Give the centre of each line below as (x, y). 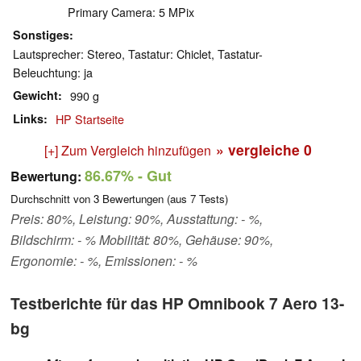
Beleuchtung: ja (53, 73)
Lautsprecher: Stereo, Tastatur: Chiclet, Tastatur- (138, 54)
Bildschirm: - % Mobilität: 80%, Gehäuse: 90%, (142, 240)
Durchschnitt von (52, 199)
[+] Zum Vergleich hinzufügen (128, 151)
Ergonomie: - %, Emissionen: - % (104, 261)
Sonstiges (41, 35)
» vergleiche (260, 150)
